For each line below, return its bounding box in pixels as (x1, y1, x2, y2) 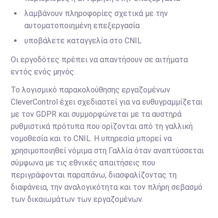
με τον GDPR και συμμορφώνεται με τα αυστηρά (11, 109, 182, 119)
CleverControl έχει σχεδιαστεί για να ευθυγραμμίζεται (11, 97, 203, 107)
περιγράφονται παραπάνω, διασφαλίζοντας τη (11, 170, 177, 180)
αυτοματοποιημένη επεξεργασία (24, 21, 140, 30)
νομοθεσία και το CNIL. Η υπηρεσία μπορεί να (11, 134, 172, 143)
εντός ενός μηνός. (11, 67, 76, 76)
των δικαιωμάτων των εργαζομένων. (11, 195, 144, 204)
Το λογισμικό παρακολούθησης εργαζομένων (11, 85, 171, 94)
